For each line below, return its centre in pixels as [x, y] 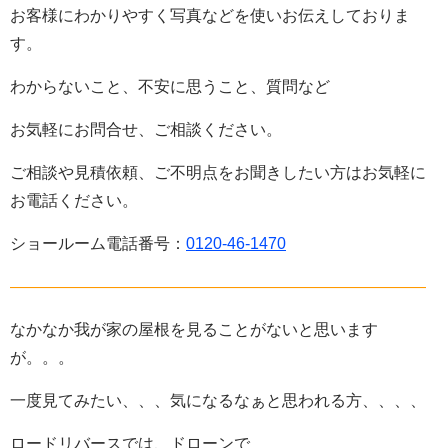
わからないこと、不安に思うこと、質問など [170, 86]
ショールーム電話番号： [98, 243]
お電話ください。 [74, 200]
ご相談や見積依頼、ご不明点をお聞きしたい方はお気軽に [218, 172]
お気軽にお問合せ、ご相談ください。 [146, 129]
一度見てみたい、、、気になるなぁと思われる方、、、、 [218, 400]
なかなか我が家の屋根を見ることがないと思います [194, 329]
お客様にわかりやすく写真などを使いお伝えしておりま [210, 15]
